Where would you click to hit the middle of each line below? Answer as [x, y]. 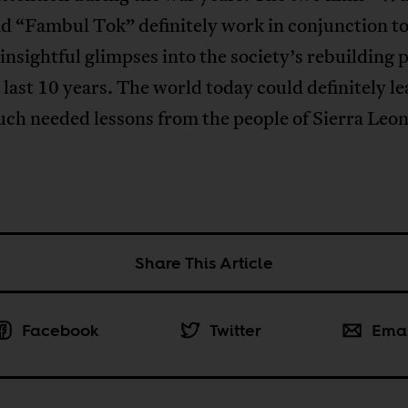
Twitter [235, 330]
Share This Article [204, 262]
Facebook [60, 330]
